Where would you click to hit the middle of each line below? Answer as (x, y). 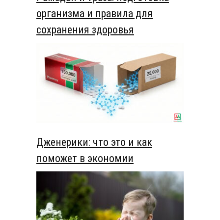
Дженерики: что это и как (94, 142)
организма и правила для (95, 13)
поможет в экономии (85, 158)
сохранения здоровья (85, 29)
